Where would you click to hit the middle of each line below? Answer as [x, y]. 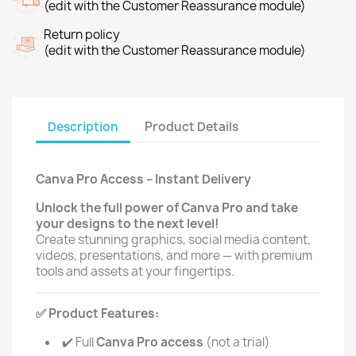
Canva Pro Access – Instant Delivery [143, 179]
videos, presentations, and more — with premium [174, 255]
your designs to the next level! [128, 224]
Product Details [192, 126]
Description [83, 126]
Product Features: [103, 313]
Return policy [82, 35]
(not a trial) [237, 342]
